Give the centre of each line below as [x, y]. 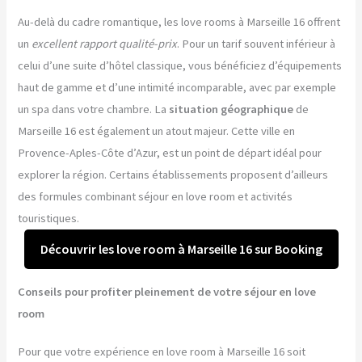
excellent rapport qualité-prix [105, 44]
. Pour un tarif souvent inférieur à [257, 44]
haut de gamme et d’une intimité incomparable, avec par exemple [177, 87]
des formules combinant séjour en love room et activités [156, 196]
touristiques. [49, 218]
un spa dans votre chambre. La [94, 109]
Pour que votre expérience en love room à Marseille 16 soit [162, 351]
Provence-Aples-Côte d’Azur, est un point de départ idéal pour [170, 153]
